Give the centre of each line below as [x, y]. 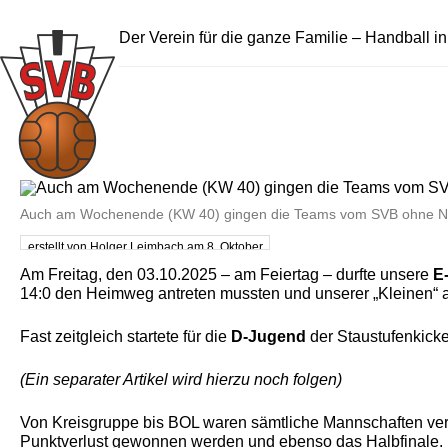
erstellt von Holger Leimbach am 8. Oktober [145, 247]
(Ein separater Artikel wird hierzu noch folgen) [181, 379]
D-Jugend [268, 336]
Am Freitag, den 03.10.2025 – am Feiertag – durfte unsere [226, 274]
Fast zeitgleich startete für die [125, 336]
